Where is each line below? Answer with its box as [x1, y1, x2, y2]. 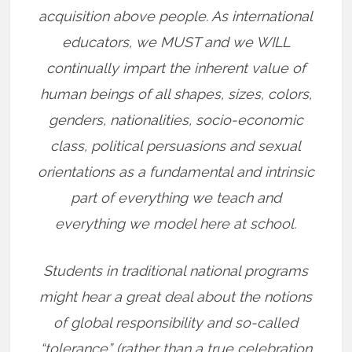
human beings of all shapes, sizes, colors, [39, 86, 312, 102]
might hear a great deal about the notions [39, 288, 313, 305]
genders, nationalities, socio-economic [48, 112, 303, 128]
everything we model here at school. [55, 215, 297, 232]
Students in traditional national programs [43, 262, 309, 279]
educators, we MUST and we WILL [61, 34, 290, 50]
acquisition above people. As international [38, 8, 313, 24]
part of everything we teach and [70, 189, 281, 206]
